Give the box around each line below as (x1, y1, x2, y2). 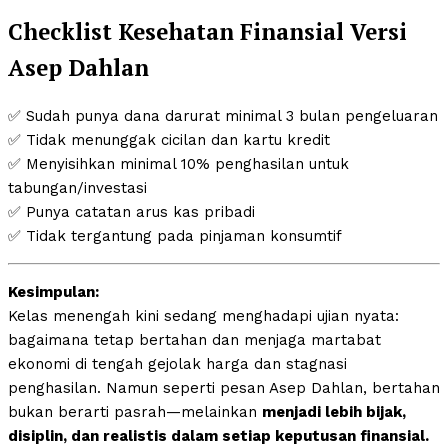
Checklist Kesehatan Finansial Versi (8, 16, 407, 46)
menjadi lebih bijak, (262, 403, 406, 422)
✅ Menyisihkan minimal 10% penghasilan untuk (8, 155, 349, 174)
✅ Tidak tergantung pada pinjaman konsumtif (8, 227, 342, 246)
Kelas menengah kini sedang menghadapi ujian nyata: (8, 307, 399, 326)
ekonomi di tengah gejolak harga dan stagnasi (8, 355, 347, 374)
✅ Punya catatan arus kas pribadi (8, 203, 255, 222)
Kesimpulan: (8, 283, 99, 302)
